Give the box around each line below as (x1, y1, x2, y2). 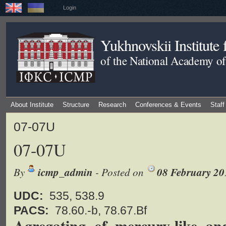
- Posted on (93, 164, 146, 179)
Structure (63, 101, 89, 108)
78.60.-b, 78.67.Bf (52, 204, 147, 217)
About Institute (11, 101, 53, 108)
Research (98, 101, 126, 108)
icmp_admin (38, 164, 93, 180)
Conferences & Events (135, 101, 201, 108)
